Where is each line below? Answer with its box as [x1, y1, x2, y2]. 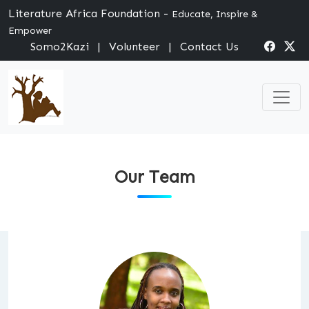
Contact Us [180, 40, 239, 53]
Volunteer [109, 40, 160, 53]
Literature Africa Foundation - [8, 7, 172, 20]
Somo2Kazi [30, 40, 89, 53]
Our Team [114, 166, 195, 188]
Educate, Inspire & [172, 8, 258, 20]
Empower [8, 25, 52, 37]
